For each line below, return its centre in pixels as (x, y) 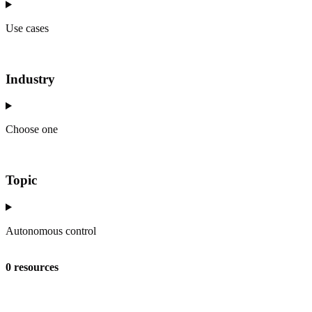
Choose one (32, 130)
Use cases (27, 28)
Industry (30, 79)
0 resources (32, 267)
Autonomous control (51, 231)
